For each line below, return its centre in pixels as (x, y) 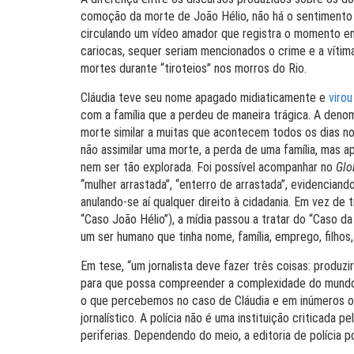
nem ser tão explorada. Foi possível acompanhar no (208, 167)
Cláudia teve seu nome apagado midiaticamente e (205, 98)
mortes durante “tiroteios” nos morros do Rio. (194, 68)
